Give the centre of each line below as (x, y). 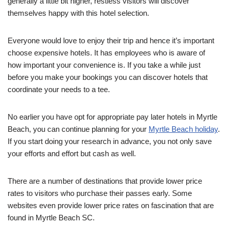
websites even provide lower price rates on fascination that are (111, 206)
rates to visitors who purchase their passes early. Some (100, 193)
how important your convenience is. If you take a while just (104, 65)
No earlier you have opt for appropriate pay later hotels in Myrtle (112, 117)
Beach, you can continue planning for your (78, 129)
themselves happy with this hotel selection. (78, 13)
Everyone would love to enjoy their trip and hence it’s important (111, 41)
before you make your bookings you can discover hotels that (108, 77)
